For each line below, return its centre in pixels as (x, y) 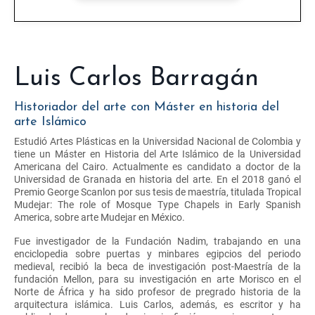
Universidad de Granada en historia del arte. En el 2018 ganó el (157, 179)
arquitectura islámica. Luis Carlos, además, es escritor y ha (157, 304)
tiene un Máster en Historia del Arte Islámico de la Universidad (157, 154)
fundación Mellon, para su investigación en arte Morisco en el (157, 279)
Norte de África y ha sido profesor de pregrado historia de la (157, 291)
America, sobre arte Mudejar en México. (99, 217)
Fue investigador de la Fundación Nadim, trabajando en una (157, 241)
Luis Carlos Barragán (136, 78)
